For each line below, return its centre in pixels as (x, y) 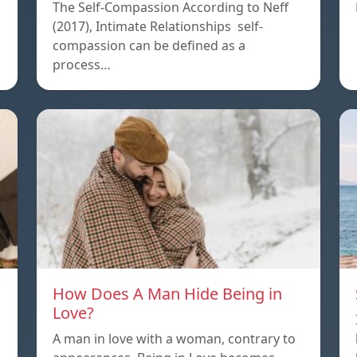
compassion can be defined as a (149, 46)
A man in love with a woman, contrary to (174, 339)
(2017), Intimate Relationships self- (158, 27)
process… (82, 65)
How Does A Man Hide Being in (167, 294)
